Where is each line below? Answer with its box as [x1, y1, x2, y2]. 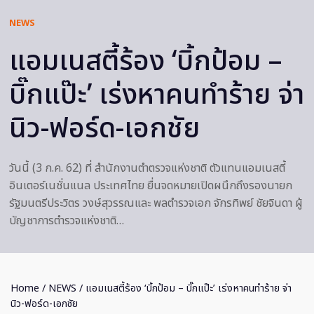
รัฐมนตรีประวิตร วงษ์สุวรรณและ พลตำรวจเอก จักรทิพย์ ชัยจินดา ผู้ [9, 195, 303, 212]
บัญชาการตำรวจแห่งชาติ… [9, 212, 124, 230]
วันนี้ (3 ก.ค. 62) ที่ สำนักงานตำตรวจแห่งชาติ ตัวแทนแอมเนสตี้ [9, 160, 285, 177]
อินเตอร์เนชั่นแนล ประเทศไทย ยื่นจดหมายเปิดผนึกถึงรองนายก [9, 177, 292, 195]
